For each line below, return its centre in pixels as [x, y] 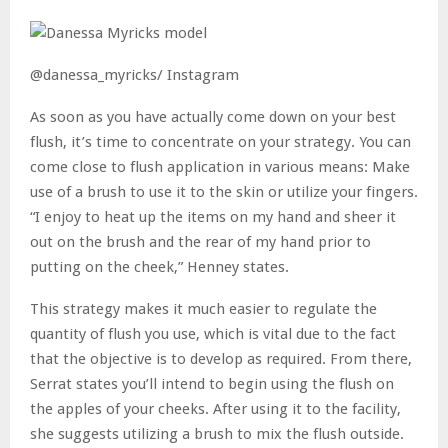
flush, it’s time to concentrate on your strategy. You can [220, 141]
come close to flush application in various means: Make [220, 166]
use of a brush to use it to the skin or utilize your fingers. [224, 191]
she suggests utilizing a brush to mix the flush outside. [217, 433]
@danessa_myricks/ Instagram [134, 74]
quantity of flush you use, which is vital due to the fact [213, 333]
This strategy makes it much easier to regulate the [203, 308]
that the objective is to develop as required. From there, [221, 358]
